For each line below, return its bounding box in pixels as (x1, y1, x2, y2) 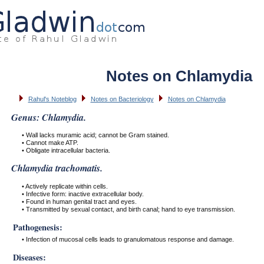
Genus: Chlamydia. (11, 110, 86, 124)
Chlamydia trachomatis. (11, 161, 103, 175)
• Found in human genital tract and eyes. (21, 197, 137, 205)
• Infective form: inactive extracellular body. (21, 190, 144, 197)
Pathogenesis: (12, 221, 62, 234)
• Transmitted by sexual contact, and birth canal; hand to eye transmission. (21, 206, 235, 213)
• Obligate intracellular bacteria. (21, 147, 110, 154)
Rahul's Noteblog (28, 95, 77, 103)
